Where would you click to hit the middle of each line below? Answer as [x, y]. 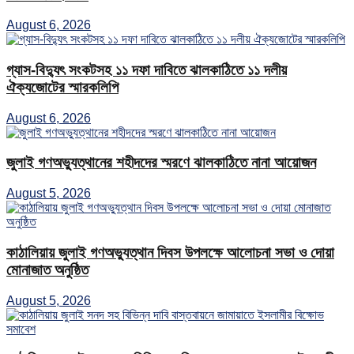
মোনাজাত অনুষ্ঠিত [47, 269]
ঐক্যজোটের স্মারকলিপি [62, 87]
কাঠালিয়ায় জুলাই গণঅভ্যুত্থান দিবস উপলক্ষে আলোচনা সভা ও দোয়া [170, 252]
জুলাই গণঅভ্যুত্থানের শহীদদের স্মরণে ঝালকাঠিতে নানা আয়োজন [161, 163]
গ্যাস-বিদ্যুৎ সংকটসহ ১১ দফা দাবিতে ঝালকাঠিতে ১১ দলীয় [147, 70]
